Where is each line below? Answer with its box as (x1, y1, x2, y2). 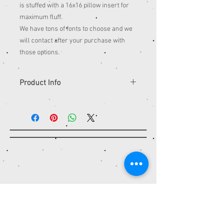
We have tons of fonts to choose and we (20, 25, 132, 34)
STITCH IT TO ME (31, 202, 131, 213)
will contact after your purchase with (20, 37, 125, 45)
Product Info (20, 78, 61, 88)
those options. (20, 48, 61, 57)
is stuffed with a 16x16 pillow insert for (20, 1, 129, 10)
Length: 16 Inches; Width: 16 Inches (20, 108, 120, 116)
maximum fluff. (20, 13, 64, 22)
